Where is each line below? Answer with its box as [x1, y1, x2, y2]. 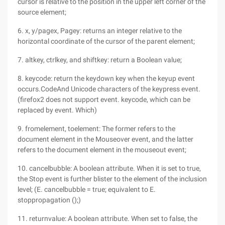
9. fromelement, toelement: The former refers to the [18, 125, 175, 133]
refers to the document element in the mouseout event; [18, 146, 186, 154]
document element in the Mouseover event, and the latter [18, 135, 193, 143]
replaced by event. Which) [18, 106, 97, 114]
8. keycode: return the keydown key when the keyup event [18, 74, 195, 82]
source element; [18, 8, 66, 16]
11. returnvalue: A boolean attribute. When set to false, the [18, 214, 197, 222]
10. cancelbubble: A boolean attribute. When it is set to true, [18, 164, 201, 172]
